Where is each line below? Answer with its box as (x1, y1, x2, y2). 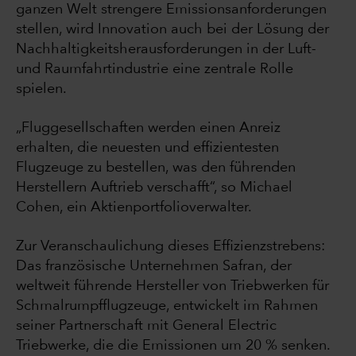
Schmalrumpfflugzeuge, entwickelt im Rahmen (16, 299, 318, 314)
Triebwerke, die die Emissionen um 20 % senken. (16, 339, 331, 354)
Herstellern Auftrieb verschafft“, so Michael (16, 180, 292, 195)
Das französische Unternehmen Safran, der (16, 259, 292, 274)
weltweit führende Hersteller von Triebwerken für (16, 279, 329, 294)
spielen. (16, 82, 67, 97)
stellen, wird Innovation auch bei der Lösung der (16, 22, 329, 37)
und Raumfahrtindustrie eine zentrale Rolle (16, 62, 293, 77)
